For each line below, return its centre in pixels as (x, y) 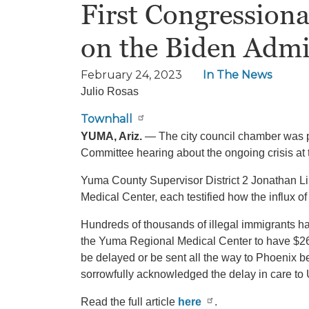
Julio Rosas (110, 91)
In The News (237, 75)
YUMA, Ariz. (111, 136)
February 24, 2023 (131, 75)
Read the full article (129, 301)
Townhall (107, 119)
